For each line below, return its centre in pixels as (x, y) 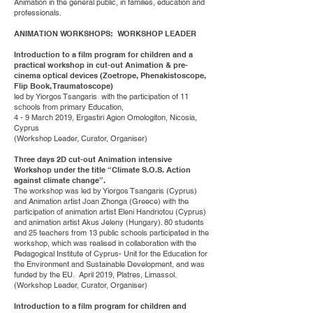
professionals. (38, 13)
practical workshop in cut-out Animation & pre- (101, 65)
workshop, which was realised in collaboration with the (105, 243)
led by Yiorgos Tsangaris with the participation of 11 (101, 96)
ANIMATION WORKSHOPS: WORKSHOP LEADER (106, 34)
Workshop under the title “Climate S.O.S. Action (102, 170)
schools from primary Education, (69, 107)
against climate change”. (60, 180)
